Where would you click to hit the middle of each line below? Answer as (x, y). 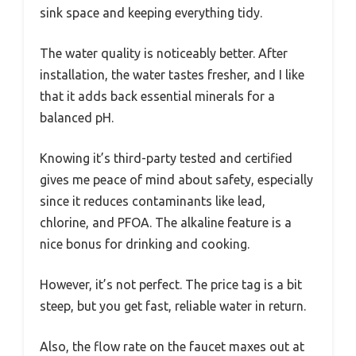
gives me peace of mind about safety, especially (176, 180)
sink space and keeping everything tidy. (151, 13)
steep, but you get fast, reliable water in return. (173, 306)
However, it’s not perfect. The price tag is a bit (171, 285)
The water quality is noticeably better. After (164, 54)
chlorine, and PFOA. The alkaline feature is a (166, 223)
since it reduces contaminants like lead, (153, 201)
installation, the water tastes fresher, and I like (172, 75)
